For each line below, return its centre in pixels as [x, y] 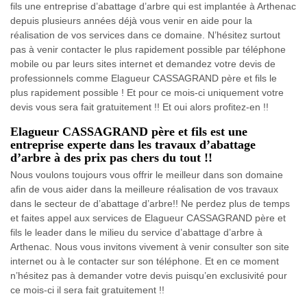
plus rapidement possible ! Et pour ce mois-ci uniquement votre [147, 92]
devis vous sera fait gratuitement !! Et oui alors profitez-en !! [139, 107]
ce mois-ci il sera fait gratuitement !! [87, 290]
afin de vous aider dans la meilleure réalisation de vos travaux [144, 189]
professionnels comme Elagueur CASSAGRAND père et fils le [144, 78]
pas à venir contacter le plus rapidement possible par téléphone [148, 49]
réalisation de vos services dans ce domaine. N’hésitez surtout [145, 35]
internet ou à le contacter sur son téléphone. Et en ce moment [145, 261]
